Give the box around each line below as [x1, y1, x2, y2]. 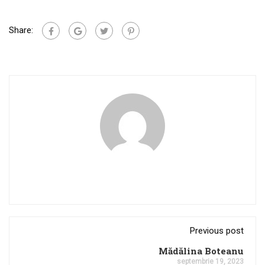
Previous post [190, 225, 244, 236]
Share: [9, 24, 33, 35]
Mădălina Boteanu [159, 245, 244, 257]
